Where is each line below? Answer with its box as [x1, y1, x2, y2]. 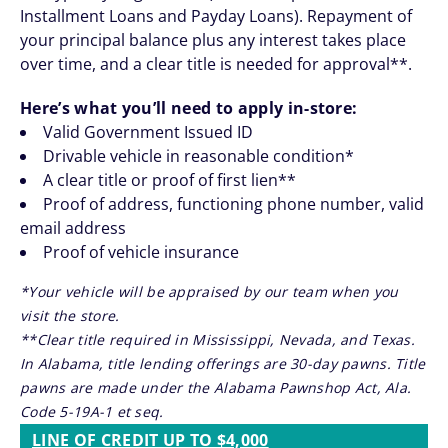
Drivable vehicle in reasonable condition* [43, 145, 354, 167]
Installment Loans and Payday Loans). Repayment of [20, 5, 412, 27]
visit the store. [20, 306, 120, 325]
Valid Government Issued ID [43, 121, 253, 143]
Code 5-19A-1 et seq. [20, 402, 164, 421]
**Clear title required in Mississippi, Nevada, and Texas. [20, 330, 415, 349]
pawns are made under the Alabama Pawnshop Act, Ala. [20, 378, 412, 397]
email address [20, 217, 126, 239]
